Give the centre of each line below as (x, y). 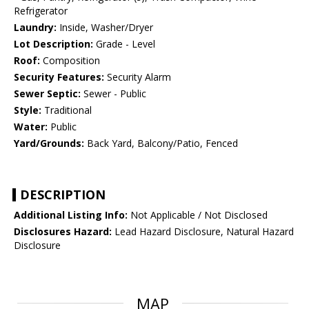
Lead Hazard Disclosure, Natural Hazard (203, 232)
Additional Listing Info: (71, 215)
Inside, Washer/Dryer (105, 28)
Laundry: (35, 28)
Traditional (67, 110)
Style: (28, 110)
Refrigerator (41, 11)
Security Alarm (138, 77)
